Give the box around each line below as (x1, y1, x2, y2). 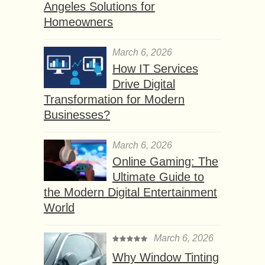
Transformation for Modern (44, 92, 185, 106)
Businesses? (44, 108, 110, 121)
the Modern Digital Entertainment (44, 185, 217, 199)
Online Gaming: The (112, 154, 218, 168)
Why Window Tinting (112, 250, 219, 264)
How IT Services (112, 62, 198, 75)
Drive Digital (112, 77, 175, 91)
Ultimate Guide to (112, 170, 204, 183)
